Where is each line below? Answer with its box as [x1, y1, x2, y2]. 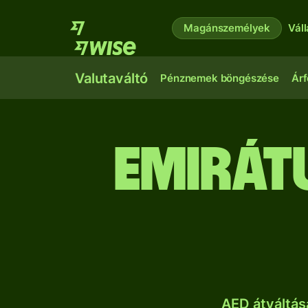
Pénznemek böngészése [160, 71, 279, 85]
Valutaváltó [75, 70, 148, 87]
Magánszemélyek [184, 21, 271, 34]
